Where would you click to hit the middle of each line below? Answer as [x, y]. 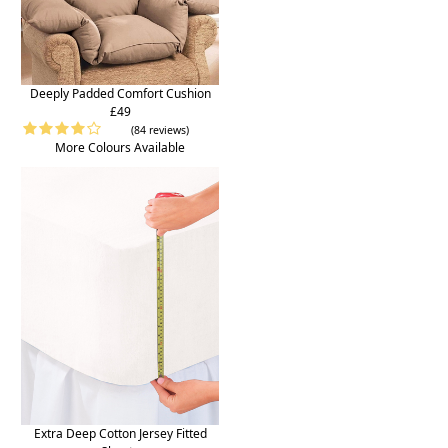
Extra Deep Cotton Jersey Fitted [120, 433]
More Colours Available [120, 147]
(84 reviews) [160, 129]
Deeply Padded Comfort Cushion [120, 93]
